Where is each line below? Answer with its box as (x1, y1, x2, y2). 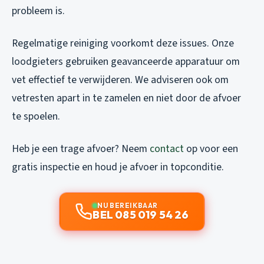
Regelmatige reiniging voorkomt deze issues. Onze (12, 36, 234, 51)
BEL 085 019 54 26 (93, 208, 189, 222)
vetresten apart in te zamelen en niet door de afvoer (12, 91, 241, 106)
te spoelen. (12, 109, 60, 124)
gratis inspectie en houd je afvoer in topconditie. (12, 160, 224, 175)
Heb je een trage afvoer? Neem (12, 141, 150, 157)
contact (150, 141, 184, 157)
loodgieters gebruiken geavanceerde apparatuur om (12, 54, 240, 70)
